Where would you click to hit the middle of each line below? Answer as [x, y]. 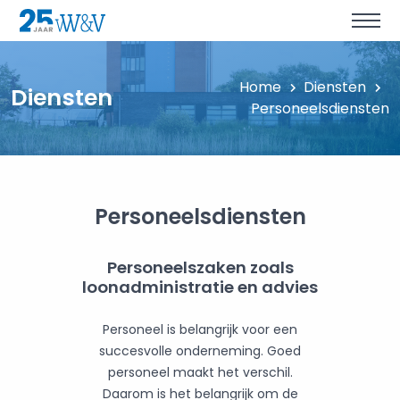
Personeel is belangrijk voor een [200, 330]
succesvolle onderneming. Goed [200, 351]
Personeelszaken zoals [200, 268]
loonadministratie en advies [200, 287]
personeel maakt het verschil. [200, 373]
